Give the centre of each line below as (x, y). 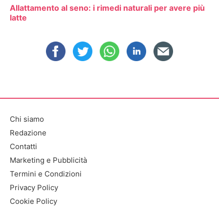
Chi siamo (27, 119)
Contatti (23, 147)
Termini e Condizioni (46, 174)
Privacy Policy (34, 188)
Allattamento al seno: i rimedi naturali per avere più (107, 8)
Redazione (28, 133)
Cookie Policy (33, 201)
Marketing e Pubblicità (48, 160)
